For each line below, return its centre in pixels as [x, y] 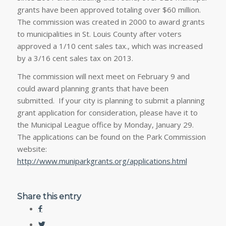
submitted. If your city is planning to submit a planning [111, 101]
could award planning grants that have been [93, 89]
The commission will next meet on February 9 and [103, 76]
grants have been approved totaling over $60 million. [110, 9]
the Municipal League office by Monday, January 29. [106, 125]
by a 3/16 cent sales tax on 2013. [75, 58]
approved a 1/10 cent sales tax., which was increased [110, 46]
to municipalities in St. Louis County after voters [99, 34]
